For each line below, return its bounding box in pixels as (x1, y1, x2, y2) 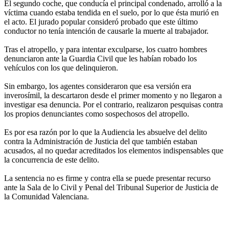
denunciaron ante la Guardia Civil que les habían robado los (4, 54, 197, 63)
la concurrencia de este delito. (4, 155, 99, 165)
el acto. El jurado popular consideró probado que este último (4, 17, 198, 27)
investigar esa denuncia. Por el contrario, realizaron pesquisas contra (4, 100, 223, 109)
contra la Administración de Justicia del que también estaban (4, 137, 197, 146)
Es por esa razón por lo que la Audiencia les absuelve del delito (4, 128, 207, 137)
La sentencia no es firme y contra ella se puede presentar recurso (4, 174, 211, 183)
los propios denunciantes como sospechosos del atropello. (4, 109, 189, 119)
